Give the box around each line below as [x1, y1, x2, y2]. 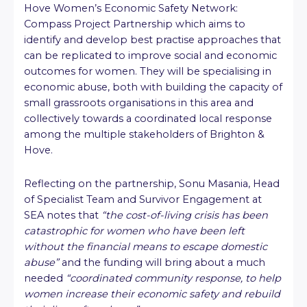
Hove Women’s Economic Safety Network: [24, 2, 238, 15]
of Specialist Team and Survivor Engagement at [24, 193, 262, 206]
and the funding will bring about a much [59, 256, 265, 269]
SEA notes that [24, 208, 101, 221]
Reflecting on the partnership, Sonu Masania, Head [24, 177, 280, 190]
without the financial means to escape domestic [24, 240, 267, 253]
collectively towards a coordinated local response [24, 112, 272, 125]
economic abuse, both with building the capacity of [24, 81, 282, 94]
